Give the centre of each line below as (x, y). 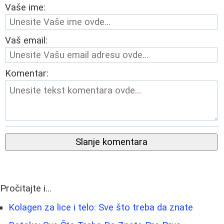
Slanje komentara (111, 142)
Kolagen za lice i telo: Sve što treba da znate (101, 207)
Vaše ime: (25, 7)
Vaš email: (26, 40)
